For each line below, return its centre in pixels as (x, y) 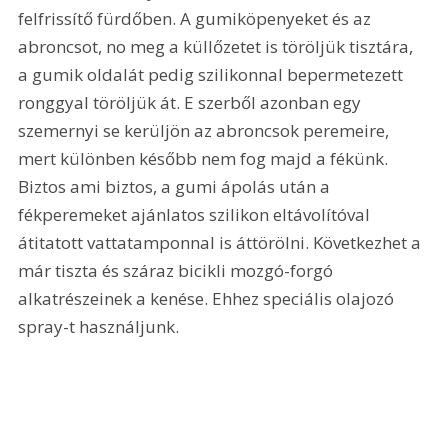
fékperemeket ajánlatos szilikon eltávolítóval (196, 214)
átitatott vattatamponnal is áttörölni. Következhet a (222, 242)
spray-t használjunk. (101, 326)
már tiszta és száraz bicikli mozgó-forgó (178, 270)
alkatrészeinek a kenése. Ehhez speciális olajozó (208, 298)
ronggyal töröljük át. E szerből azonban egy (192, 102)
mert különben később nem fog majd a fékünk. (205, 158)
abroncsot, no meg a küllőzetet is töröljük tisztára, (218, 46)
